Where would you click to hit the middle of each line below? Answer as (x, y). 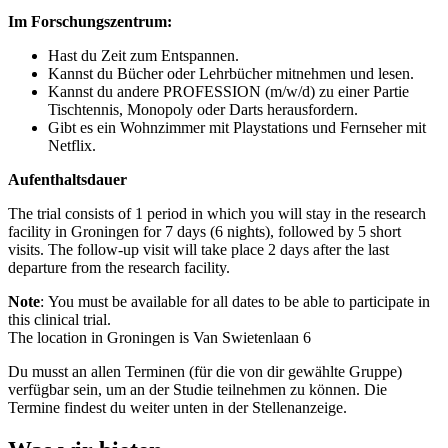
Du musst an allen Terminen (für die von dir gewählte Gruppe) (205, 372)
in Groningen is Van (154, 338)
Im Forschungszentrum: (90, 22)
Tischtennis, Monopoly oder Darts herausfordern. (203, 110)
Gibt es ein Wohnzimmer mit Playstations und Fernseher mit (237, 128)
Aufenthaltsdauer (67, 180)
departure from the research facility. (119, 268)
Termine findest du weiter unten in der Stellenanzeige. (177, 408)
